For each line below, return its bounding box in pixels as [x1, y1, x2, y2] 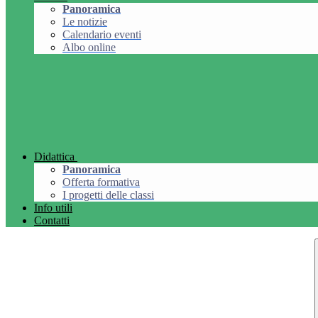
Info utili [34, 202, 72, 214]
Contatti [34, 214, 70, 227]
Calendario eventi [62, 28, 141, 41]
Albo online [62, 41, 116, 54]
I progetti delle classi [62, 189, 154, 202]
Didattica [34, 150, 75, 163]
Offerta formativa [62, 176, 140, 189]
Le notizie [62, 16, 107, 28]
